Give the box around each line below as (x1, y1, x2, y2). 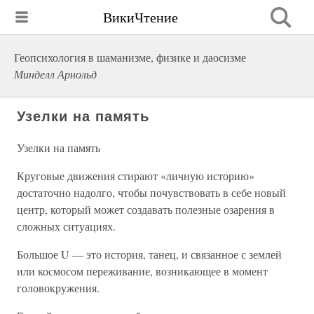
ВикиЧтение (103, 7, 178, 27)
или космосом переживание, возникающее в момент (17, 264, 268, 278)
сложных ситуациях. (17, 219, 116, 233)
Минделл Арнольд (14, 67, 97, 81)
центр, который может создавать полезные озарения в (17, 202, 275, 217)
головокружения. (17, 280, 100, 295)
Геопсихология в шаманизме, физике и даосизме (14, 50, 246, 64)
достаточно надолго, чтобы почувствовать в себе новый (17, 185, 286, 200)
